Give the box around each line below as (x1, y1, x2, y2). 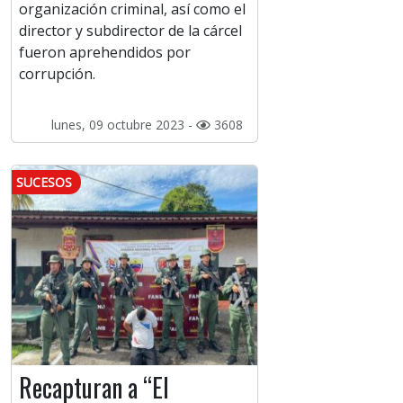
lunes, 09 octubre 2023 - (50, 116, 196, 134)
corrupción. (19, 64, 95, 85)
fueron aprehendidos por (19, 42, 191, 63)
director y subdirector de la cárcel (19, 21, 242, 41)
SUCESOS (16, 174, 72, 192)
